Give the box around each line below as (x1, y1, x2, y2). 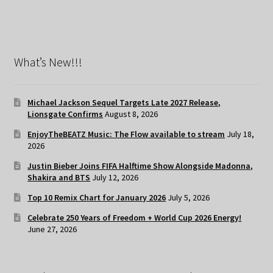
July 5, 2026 (168, 191, 210, 203)
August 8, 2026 (105, 108, 158, 119)
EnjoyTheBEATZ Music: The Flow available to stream (27, 128, 225, 140)
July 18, (227, 128, 255, 140)
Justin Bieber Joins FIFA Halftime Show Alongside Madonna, (27, 160, 253, 171)
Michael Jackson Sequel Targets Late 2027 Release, (27, 96, 221, 108)
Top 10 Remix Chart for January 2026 (27, 191, 166, 203)
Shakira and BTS (27, 171, 91, 183)
